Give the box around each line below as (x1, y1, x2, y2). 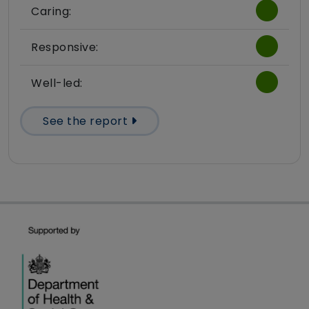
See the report (43, 113, 131, 130)
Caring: (31, 3, 72, 20)
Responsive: (31, 39, 99, 56)
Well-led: (31, 75, 83, 92)
